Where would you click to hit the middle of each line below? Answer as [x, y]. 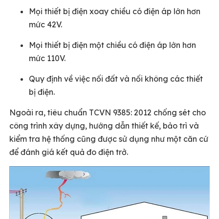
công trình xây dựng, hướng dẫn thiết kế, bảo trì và [104, 126]
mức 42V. [45, 24]
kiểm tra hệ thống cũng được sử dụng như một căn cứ [109, 139]
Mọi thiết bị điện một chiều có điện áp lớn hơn [112, 45]
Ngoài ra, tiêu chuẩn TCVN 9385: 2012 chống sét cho [108, 112]
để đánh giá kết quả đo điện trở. [69, 152]
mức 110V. [47, 58]
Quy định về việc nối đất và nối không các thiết [116, 79]
